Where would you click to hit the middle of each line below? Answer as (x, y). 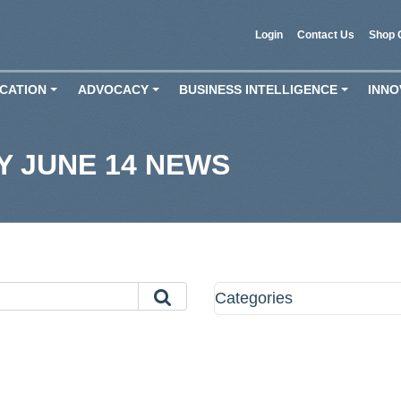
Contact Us (326, 34)
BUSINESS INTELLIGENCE (258, 90)
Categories (253, 298)
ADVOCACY (113, 90)
